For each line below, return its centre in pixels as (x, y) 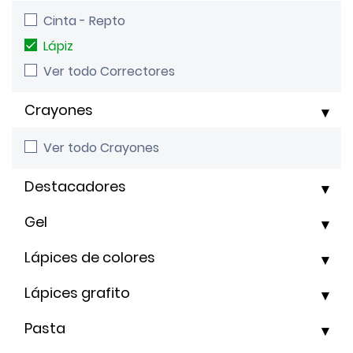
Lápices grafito (77, 292)
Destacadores (75, 186)
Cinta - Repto (84, 21)
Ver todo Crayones (101, 148)
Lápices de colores (90, 257)
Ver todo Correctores (109, 72)
